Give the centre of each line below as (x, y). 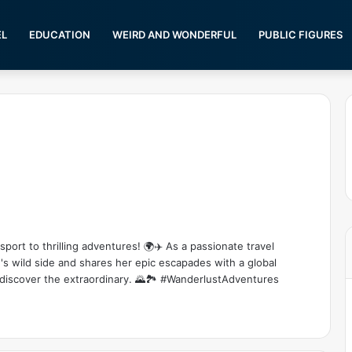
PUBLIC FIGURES (301, 35)
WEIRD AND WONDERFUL (174, 35)
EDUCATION (60, 35)
